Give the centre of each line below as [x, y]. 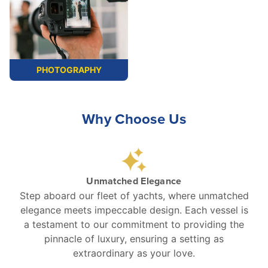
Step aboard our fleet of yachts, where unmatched [134, 195]
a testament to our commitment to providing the [134, 224]
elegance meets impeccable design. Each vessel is [134, 210]
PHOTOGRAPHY [69, 69]
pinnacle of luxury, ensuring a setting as [134, 238]
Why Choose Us [134, 118]
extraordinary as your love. [134, 253]
